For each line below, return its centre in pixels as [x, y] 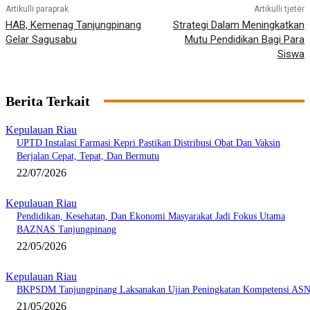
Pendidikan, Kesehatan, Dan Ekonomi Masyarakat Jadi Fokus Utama [151, 217]
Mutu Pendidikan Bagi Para [244, 40]
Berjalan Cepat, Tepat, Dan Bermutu [88, 156]
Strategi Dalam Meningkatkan [238, 25]
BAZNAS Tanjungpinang [66, 230]
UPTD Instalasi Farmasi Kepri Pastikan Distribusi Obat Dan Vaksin [148, 143]
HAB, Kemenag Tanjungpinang [73, 25]
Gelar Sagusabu [41, 40]
